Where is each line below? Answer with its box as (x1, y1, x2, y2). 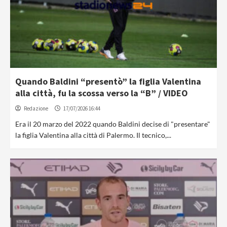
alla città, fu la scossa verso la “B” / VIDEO (15, 87, 188, 99)
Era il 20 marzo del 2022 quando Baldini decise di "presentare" (15, 120, 210, 128)
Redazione (24, 105, 48, 112)
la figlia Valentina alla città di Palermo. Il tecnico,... (15, 131, 171, 139)
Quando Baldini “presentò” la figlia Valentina (15, 75, 201, 87)
